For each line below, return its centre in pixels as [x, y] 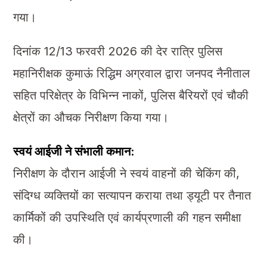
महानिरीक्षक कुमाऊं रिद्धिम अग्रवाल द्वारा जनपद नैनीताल [131, 73]
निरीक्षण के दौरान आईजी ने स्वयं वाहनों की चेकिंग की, [126, 173]
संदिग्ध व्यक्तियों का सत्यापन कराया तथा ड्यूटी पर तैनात [132, 195]
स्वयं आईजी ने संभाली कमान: [74, 151]
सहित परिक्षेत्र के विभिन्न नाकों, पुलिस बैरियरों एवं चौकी [131, 95]
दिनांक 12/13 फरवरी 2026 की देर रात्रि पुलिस [117, 51]
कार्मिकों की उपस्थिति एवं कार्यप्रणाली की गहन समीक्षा [127, 217]
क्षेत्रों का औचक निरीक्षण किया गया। [91, 117]
